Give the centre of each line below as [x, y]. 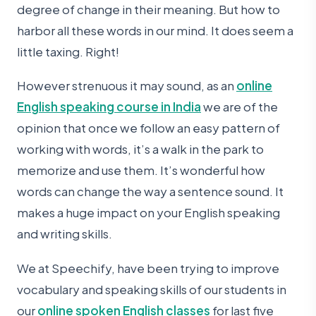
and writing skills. [65, 234]
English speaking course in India [109, 107]
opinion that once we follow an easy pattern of [148, 128]
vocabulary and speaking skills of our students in [152, 289]
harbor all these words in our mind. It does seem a [155, 30]
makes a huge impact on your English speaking [148, 213]
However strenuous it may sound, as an [127, 86]
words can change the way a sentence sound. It [150, 192]
